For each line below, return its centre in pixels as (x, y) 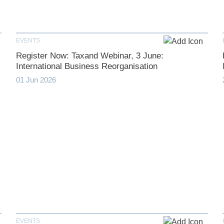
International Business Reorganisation (86, 66)
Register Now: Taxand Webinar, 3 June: (89, 56)
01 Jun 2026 (36, 80)
